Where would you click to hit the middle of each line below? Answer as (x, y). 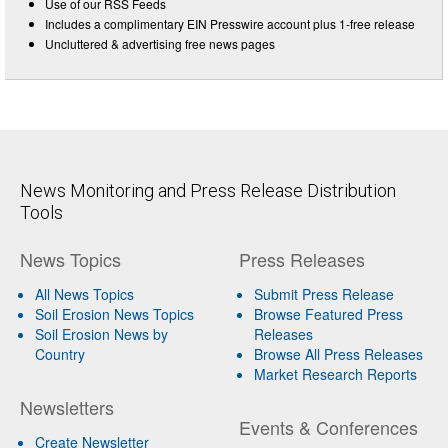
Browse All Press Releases (338, 353)
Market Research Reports (335, 373)
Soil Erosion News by (101, 333)
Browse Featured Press (328, 313)
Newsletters (67, 406)
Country (60, 353)
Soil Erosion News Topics (114, 313)
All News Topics (84, 293)
